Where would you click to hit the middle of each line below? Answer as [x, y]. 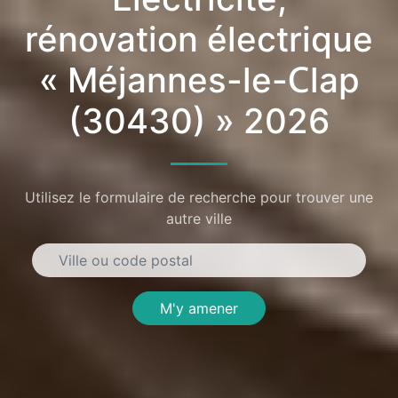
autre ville [199, 219]
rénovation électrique [199, 39]
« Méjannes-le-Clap [199, 80]
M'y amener [199, 309]
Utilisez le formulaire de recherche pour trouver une [199, 198]
